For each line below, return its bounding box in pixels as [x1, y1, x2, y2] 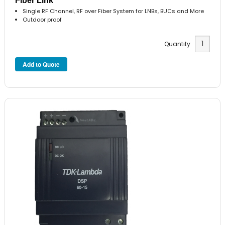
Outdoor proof [23, 16, 62, 24]
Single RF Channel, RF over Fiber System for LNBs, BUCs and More [23, 7, 204, 16]
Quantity [164, 39, 195, 48]
